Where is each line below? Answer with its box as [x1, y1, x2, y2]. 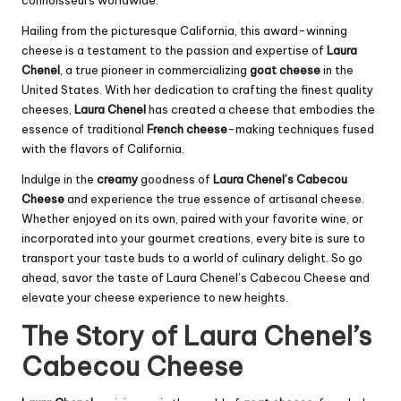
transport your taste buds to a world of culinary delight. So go [21, 251, 363, 266]
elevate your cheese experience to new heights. [21, 290, 288, 305]
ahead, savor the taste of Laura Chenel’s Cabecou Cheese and [21, 270, 370, 286]
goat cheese [250, 63, 320, 78]
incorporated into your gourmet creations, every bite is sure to [21, 231, 365, 246]
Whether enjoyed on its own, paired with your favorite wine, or [21, 211, 363, 226]
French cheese [147, 122, 227, 137]
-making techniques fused [227, 122, 374, 137]
